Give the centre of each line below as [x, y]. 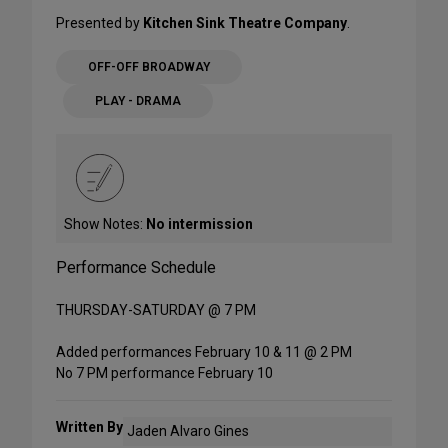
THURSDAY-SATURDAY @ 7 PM [156, 310]
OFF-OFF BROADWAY [149, 67]
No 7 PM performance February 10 [164, 373]
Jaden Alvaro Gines [188, 431]
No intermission [199, 224]
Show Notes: [105, 224]
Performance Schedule [136, 268]
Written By [89, 427]
